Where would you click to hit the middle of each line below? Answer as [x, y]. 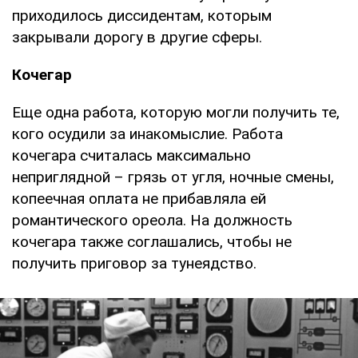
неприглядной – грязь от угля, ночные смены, [173, 177]
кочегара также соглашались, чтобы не [152, 241]
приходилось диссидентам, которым [142, 15]
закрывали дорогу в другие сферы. [137, 37]
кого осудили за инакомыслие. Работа [147, 133]
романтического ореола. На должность [152, 220]
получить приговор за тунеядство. [134, 263]
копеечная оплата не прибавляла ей [139, 198]
